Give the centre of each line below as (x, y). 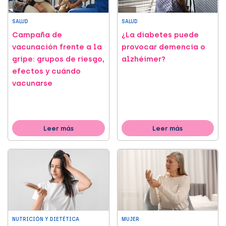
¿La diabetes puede (160, 35)
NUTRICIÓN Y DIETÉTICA (46, 219)
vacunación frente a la (57, 47)
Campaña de (37, 35)
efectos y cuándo (46, 71)
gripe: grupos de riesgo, (58, 59)
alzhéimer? (143, 59)
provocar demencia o (163, 47)
